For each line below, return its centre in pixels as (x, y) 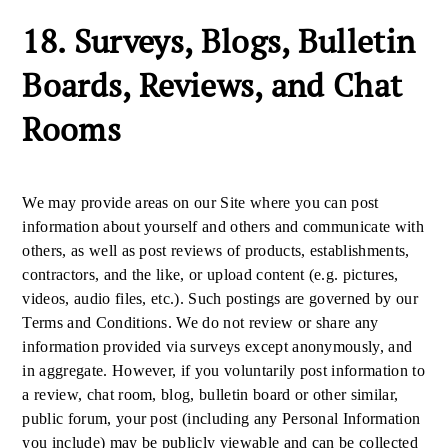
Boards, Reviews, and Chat (212, 85)
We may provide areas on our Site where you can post (200, 202)
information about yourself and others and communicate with (223, 226)
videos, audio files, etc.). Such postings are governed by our (220, 298)
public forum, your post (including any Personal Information (221, 418)
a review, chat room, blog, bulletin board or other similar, (210, 394)
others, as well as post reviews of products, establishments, (216, 250)
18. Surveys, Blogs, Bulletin (219, 41)
